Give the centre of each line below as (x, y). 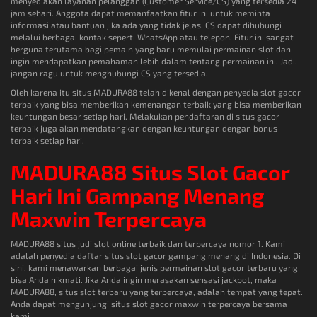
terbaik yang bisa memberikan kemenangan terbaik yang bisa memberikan (156, 104)
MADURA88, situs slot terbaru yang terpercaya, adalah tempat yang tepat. (157, 292)
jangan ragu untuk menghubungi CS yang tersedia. (109, 73)
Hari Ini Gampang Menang (137, 196)
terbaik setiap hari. (47, 140)
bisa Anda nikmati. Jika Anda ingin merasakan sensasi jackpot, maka (144, 280)
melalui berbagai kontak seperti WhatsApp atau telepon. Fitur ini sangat (152, 37)
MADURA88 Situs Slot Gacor (150, 172)
